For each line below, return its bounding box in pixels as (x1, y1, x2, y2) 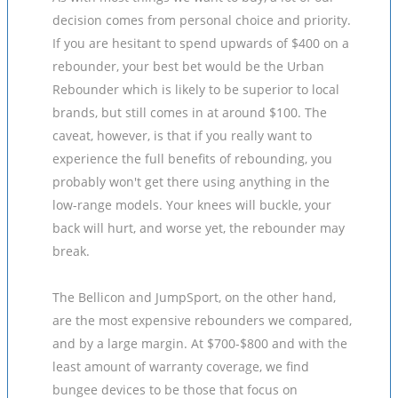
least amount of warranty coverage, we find (52, 358, 309, 375)
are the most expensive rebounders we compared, (52, 312, 352, 329)
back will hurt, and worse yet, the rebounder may (52, 219, 345, 236)
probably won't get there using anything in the (52, 173, 330, 190)
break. (52, 243, 90, 259)
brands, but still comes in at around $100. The (52, 104, 327, 121)
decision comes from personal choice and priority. (52, 12, 351, 28)
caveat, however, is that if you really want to (52, 127, 312, 144)
